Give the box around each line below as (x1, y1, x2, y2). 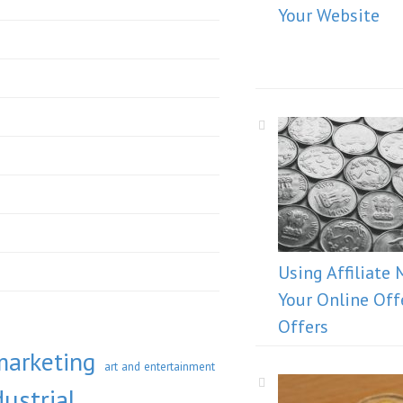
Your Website (278, 4, 380, 27)
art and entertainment (104, 358, 215, 374)
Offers (278, 315, 328, 338)
